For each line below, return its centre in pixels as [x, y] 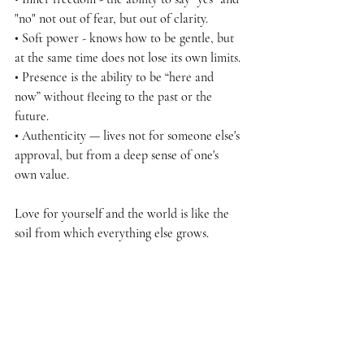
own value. [42, 174]
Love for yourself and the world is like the [123, 213]
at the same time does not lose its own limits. [128, 57]
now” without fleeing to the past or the [115, 96]
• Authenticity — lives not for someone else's [129, 135]
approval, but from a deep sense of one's [118, 155]
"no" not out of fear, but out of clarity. [111, 18]
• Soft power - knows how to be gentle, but [126, 38]
